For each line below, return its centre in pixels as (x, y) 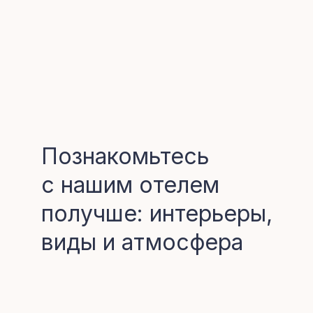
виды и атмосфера (142, 242)
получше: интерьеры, (157, 213)
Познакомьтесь (125, 156)
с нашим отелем (130, 185)
